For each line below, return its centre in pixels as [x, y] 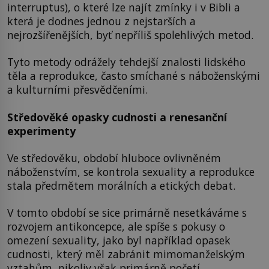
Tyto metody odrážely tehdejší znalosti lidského [126, 62]
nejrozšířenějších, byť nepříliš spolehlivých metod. [130, 35]
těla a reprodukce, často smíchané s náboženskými [134, 76]
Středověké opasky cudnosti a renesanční [117, 117]
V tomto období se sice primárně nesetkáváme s [127, 213]
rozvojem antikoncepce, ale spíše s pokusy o [116, 227]
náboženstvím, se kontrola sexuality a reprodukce [131, 172]
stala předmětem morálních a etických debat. [121, 186]
